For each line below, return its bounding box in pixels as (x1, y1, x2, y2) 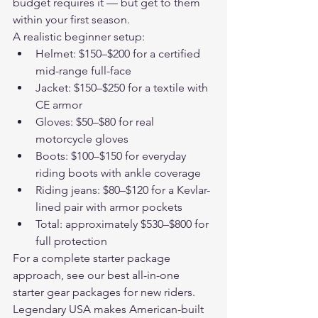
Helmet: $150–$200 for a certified (35, 47, 203, 60)
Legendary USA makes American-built (13, 302, 207, 316)
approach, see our (13, 268, 107, 282)
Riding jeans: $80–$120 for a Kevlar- (35, 183, 210, 197)
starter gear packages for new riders (13, 285, 192, 299)
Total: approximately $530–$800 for (35, 217, 212, 231)
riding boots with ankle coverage (35, 166, 201, 180)
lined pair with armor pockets (35, 200, 182, 214)
